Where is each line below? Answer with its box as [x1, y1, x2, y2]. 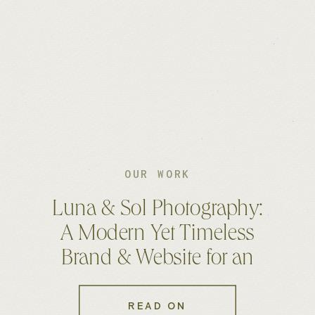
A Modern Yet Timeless [60, 224, 255, 247]
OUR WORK [124, 167, 191, 180]
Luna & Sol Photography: [52, 199, 263, 222]
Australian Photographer [56, 273, 259, 296]
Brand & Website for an [60, 248, 255, 271]
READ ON [127, 301, 188, 311]
